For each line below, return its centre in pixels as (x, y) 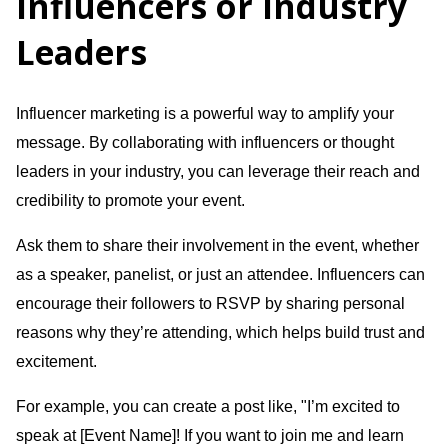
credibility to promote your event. (130, 200)
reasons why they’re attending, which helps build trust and (220, 332)
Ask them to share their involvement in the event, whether (217, 245)
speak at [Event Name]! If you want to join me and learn (210, 435)
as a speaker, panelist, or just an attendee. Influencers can (220, 274)
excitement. (56, 361)
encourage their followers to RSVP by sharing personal (210, 303)
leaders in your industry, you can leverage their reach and (218, 171)
